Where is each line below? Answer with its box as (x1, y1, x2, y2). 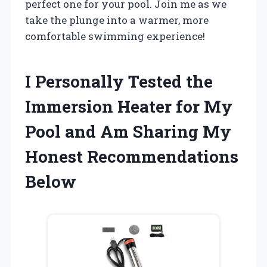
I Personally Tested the (25, 70, 213, 92)
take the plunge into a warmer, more (25, 13, 209, 27)
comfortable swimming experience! (25, 29, 205, 43)
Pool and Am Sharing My (25, 120, 231, 142)
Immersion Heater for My (25, 95, 232, 117)
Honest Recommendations (25, 145, 238, 167)
